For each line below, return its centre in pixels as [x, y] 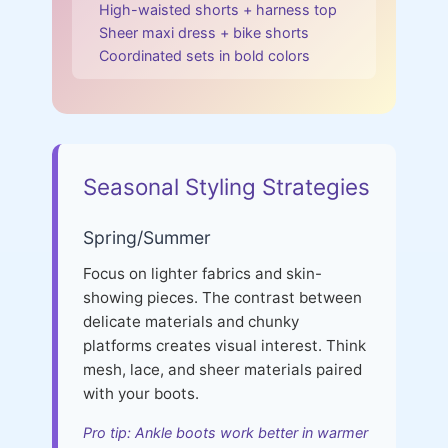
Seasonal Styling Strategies [226, 186]
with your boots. [141, 393]
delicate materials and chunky [191, 321]
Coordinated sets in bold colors [204, 55]
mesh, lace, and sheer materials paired [222, 369]
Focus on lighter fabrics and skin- [202, 273]
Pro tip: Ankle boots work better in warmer [225, 432]
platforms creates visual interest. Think [224, 345]
